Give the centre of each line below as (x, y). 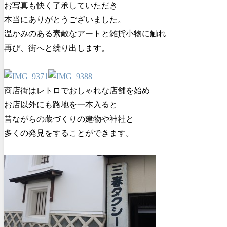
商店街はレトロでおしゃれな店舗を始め (77, 90)
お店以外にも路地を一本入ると (61, 104)
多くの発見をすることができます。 (69, 133)
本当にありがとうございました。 (65, 19)
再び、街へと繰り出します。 (57, 48)
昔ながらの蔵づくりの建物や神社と (69, 119)
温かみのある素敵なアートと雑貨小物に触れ (85, 33)
